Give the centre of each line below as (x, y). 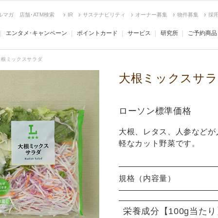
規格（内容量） (147, 178)
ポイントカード (97, 33)
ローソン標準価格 (155, 111)
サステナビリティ (104, 15)
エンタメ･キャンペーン (36, 33)
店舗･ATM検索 (37, 15)
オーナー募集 (151, 15)
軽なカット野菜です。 (159, 143)
